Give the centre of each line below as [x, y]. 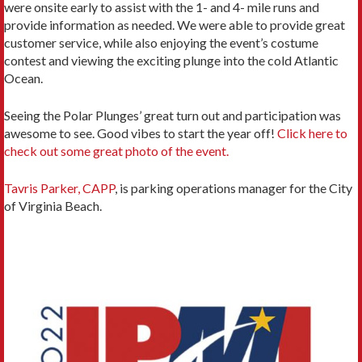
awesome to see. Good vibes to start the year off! [141, 133]
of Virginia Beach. [53, 205]
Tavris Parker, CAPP [59, 187]
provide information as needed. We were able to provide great [175, 24]
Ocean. [23, 78]
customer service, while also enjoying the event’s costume [161, 42]
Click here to [312, 133]
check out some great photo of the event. [116, 150]
